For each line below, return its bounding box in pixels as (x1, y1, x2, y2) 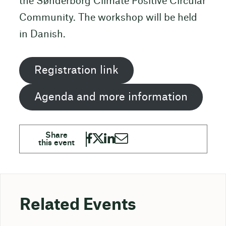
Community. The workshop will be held (19, 13, 197, 23)
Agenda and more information (34, 91, 188, 102)
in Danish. (19, 29, 66, 39)
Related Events (19, 197, 136, 213)
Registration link (34, 65, 119, 76)
